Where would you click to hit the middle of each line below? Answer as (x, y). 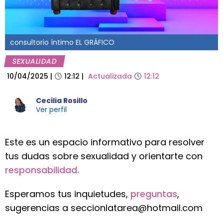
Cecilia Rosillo (62, 101)
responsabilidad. (42, 170)
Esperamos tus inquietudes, (68, 194)
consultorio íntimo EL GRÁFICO (62, 42)
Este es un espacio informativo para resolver (105, 142)
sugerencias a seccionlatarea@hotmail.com (104, 208)
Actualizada (110, 76)
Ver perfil (51, 110)
